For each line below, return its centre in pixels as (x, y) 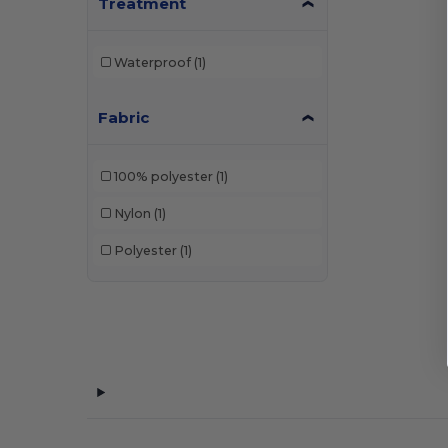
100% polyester (163, 176)
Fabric (124, 117)
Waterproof (152, 62)
